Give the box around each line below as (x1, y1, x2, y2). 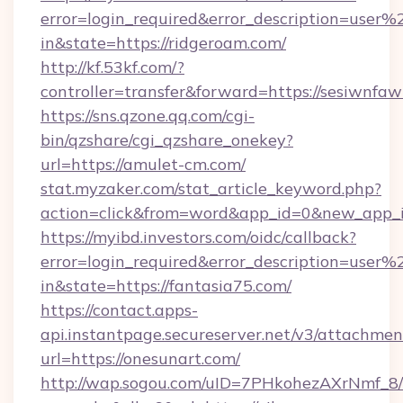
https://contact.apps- (40, 300, 198, 320)
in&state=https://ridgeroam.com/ (40, 32, 286, 53)
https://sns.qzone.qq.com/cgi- (40, 105, 255, 126)
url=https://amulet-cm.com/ (40, 154, 246, 175)
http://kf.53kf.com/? (40, 57, 184, 77)
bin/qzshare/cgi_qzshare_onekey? (40, 130, 293, 150)
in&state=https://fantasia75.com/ (40, 275, 291, 296)
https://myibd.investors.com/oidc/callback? (40, 227, 356, 247)
